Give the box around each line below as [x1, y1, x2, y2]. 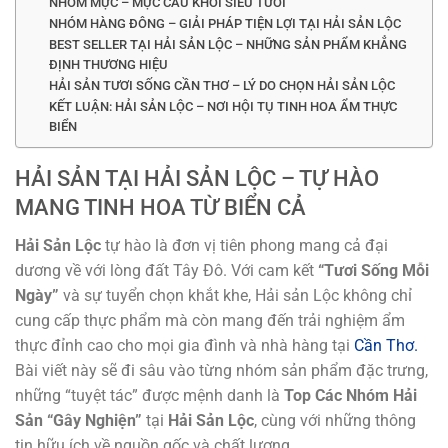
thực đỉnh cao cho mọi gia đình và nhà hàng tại [15, 336, 354, 356]
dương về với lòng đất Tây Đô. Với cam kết [15, 261, 318, 281]
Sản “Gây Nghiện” [15, 411, 142, 431]
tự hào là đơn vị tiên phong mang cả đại [101, 236, 388, 256]
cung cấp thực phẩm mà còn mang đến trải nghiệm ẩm [15, 311, 405, 331]
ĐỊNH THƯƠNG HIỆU [48, 57, 168, 73]
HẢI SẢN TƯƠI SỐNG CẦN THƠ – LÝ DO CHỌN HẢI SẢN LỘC [48, 78, 395, 94]
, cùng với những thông [254, 411, 416, 431]
